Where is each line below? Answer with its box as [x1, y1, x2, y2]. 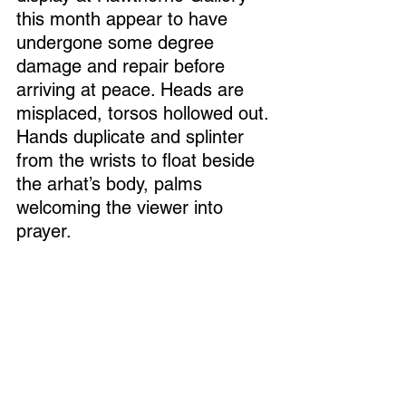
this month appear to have [16, 8, 233, 31]
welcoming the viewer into [16, 197, 228, 219]
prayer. [16, 220, 76, 243]
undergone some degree [16, 32, 219, 54]
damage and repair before [16, 55, 230, 78]
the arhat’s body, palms [16, 173, 208, 196]
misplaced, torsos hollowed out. [16, 102, 274, 125]
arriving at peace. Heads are [16, 79, 249, 101]
